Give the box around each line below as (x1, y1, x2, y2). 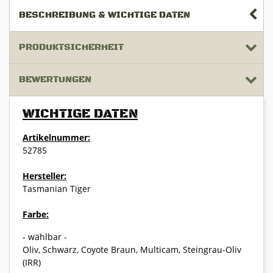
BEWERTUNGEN (19, 74, 91, 86)
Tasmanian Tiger (23, 183, 91, 195)
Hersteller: (23, 170, 66, 182)
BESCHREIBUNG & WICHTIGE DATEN (19, 9, 190, 21)
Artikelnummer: (23, 132, 90, 144)
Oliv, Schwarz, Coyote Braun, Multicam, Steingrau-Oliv (23, 244, 241, 256)
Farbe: (23, 208, 49, 221)
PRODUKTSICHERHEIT (19, 41, 124, 54)
